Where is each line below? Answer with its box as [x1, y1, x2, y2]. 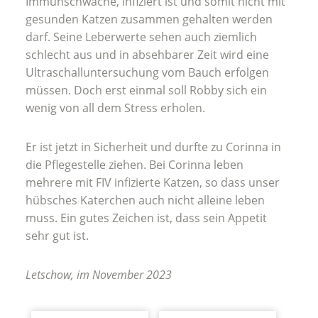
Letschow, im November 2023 [26, 267, 172, 283]
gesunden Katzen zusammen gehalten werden [26, 11, 273, 28]
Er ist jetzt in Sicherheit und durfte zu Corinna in [26, 139, 281, 155]
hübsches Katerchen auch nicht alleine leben [26, 192, 265, 209]
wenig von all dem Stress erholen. [26, 100, 205, 116]
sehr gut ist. [26, 228, 89, 244]
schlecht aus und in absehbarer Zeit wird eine [26, 47, 269, 63]
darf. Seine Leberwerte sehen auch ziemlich [26, 29, 257, 45]
